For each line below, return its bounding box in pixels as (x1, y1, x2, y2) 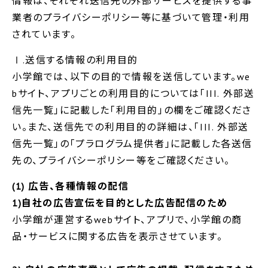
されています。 (12, 28, 77, 40)
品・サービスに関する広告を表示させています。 (12, 230, 223, 242)
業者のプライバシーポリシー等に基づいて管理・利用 (12, 11, 250, 23)
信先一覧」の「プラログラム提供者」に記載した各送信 (12, 137, 253, 150)
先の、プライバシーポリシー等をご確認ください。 (12, 154, 230, 166)
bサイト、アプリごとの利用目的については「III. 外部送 (12, 87, 255, 99)
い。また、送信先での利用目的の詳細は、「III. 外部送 (12, 120, 249, 133)
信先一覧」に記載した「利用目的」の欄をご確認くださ (12, 103, 252, 116)
